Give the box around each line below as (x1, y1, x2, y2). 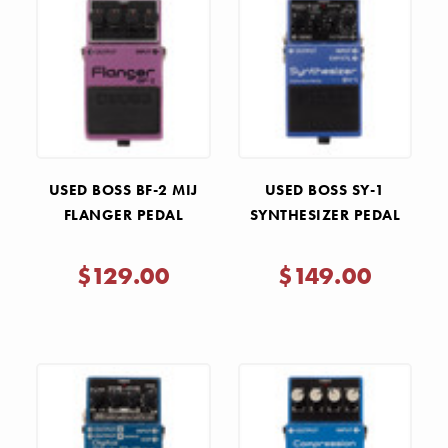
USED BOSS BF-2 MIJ (48, 179, 198, 200)
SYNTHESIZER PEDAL (249, 204, 400, 225)
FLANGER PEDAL (63, 204, 183, 225)
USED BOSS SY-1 (264, 179, 385, 200)
